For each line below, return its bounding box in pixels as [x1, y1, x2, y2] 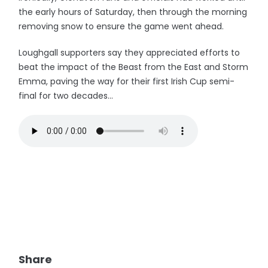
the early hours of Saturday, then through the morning [19, 6, 248, 18]
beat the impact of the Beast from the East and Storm [19, 61, 249, 73]
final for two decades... [19, 90, 114, 102]
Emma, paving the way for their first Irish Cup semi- [19, 75, 235, 87]
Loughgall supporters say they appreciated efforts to [19, 47, 240, 59]
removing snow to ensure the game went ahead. [19, 20, 224, 32]
